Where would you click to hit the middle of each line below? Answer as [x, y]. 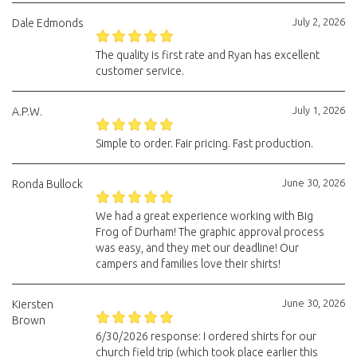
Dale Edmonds [48, 23]
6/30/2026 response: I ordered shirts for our [206, 336]
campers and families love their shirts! [188, 264]
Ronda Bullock [47, 184]
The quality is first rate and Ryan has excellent [207, 55]
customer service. [139, 71]
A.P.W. [27, 112]
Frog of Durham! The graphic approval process [210, 232]
